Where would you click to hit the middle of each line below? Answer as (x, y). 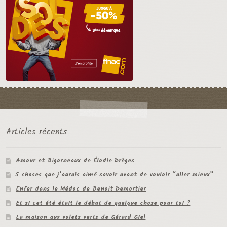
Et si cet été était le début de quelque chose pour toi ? (103, 203)
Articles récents (36, 132)
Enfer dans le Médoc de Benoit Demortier (81, 188)
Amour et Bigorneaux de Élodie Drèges (75, 160)
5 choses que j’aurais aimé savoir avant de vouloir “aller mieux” (115, 174)
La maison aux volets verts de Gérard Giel (81, 217)
